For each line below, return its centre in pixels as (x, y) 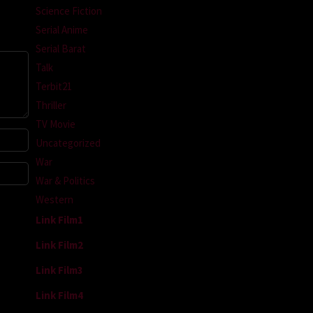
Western (54, 199)
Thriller (51, 105)
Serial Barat (61, 48)
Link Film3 (59, 270)
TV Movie (56, 124)
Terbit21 (54, 86)
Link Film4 (59, 295)
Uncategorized (68, 143)
